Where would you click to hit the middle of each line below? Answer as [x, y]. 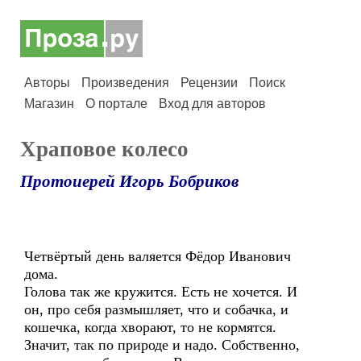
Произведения [125, 83]
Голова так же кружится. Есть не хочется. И [161, 292]
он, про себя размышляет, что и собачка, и [156, 309]
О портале [116, 104]
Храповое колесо [104, 149]
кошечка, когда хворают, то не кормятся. [150, 327]
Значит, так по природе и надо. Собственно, [162, 345]
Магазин [49, 104]
